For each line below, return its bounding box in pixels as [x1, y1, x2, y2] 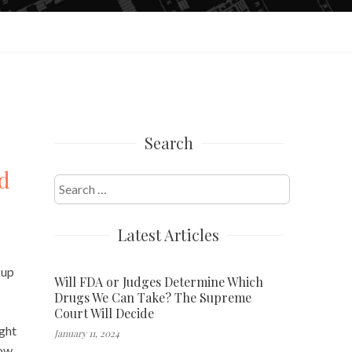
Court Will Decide [53, 304, 154, 321]
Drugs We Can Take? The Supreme [53, 288, 251, 306]
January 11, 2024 [53, 326, 119, 339]
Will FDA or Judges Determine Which [53, 273, 263, 290]
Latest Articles [118, 223, 220, 245]
